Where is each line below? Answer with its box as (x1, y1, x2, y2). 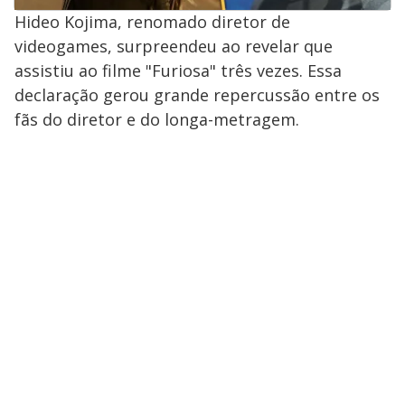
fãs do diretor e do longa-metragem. (14, 108, 299, 131)
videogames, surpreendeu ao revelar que (14, 35, 333, 58)
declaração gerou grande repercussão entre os (14, 84, 380, 107)
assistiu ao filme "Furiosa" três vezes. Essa (14, 60, 342, 82)
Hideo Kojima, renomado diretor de (14, 11, 290, 33)
